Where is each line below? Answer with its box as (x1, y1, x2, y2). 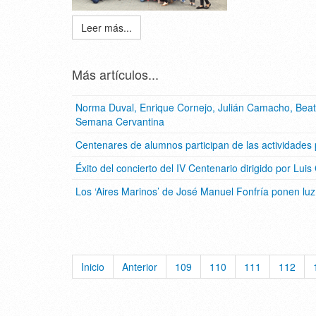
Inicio (81, 260, 104, 274)
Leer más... (81, 20, 132, 35)
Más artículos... (72, 65, 159, 83)
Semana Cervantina (75, 114, 164, 128)
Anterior (122, 260, 157, 274)
